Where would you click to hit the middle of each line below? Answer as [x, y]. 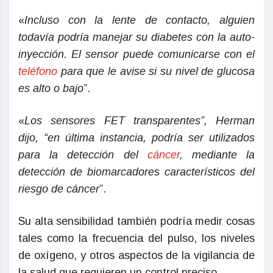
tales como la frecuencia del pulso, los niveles [136, 239]
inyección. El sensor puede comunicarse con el [136, 55]
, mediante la [217, 155]
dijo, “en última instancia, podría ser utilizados [136, 138]
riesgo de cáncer [59, 189]
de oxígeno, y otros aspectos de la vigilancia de [136, 256]
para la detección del [83, 155]
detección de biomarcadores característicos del [136, 172]
